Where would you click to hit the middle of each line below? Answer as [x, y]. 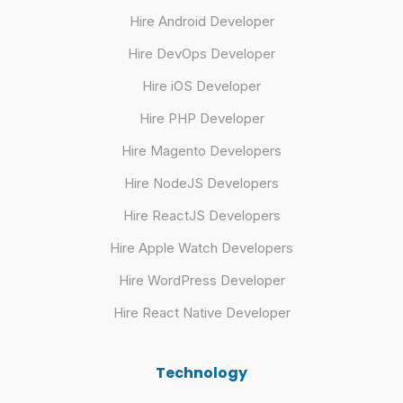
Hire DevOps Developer [201, 54]
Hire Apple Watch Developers [201, 248]
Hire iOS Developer [201, 86]
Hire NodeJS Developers [201, 183]
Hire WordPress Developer [201, 280]
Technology [201, 373]
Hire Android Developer [201, 21]
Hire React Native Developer [201, 313]
